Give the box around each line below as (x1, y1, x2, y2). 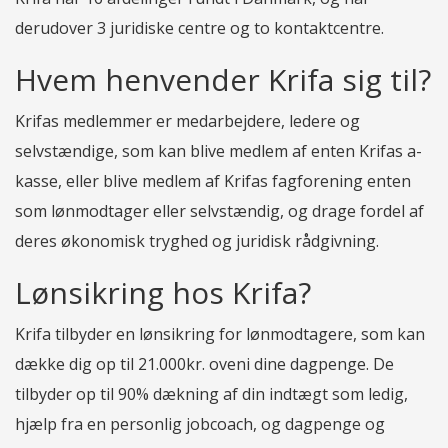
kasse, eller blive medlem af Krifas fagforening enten (15, 169, 411, 192)
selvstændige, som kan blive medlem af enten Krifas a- (15, 139, 422, 162)
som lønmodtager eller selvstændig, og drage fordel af (15, 199, 424, 222)
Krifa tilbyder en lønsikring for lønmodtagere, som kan (15, 322, 425, 345)
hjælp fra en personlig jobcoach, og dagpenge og (15, 412, 385, 435)
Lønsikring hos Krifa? (15, 271, 311, 313)
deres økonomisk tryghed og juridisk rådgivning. (15, 229, 379, 252)
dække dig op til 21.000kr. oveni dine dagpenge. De (15, 352, 394, 375)
